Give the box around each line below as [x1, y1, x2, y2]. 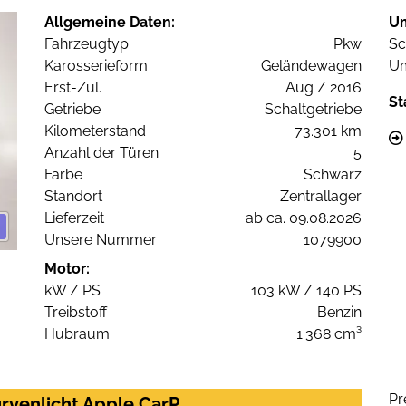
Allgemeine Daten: [44, 14, 175, 32]
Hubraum [44, 325, 110, 343]
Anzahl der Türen [44, 144, 159, 162]
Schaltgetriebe [265, 101, 362, 119]
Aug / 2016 [285, 79, 362, 97]
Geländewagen [261, 57, 362, 75]
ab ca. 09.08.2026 [246, 209, 362, 227]
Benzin [317, 304, 362, 322]
